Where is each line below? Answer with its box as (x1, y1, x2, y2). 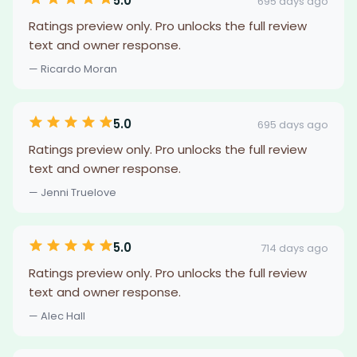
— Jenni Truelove (29, 185, 116, 200)
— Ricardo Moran (29, 61, 117, 76)
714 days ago (261, 240, 328, 256)
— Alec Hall (29, 308, 85, 324)
